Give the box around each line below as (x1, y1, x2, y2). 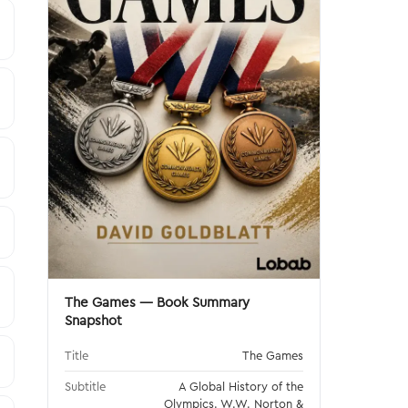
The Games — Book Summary (65, 293, 250, 311)
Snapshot (65, 311, 122, 329)
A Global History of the (178, 379, 303, 393)
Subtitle (65, 379, 106, 393)
